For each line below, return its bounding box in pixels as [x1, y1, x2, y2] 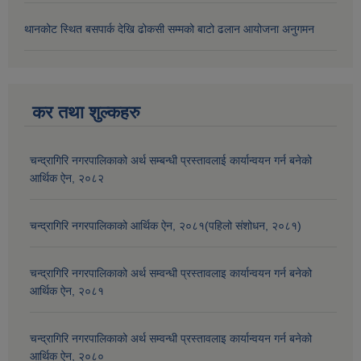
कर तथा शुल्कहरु [32, 102, 140, 122]
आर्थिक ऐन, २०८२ [30, 171, 104, 185]
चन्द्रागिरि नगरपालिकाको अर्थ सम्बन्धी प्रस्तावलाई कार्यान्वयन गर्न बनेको [30, 153, 312, 167]
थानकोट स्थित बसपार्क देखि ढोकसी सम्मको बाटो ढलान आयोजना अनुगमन [24, 22, 314, 35]
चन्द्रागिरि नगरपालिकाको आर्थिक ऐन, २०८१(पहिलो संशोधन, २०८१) [30, 218, 301, 232]
